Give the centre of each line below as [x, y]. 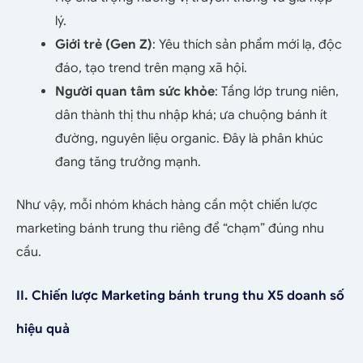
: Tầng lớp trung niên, [277, 92]
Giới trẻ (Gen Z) [104, 45]
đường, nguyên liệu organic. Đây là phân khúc [189, 139]
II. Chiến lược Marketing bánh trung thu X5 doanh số [180, 296]
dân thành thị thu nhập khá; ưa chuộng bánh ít [191, 115]
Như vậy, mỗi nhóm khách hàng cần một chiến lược [167, 205]
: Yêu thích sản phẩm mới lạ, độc [247, 45]
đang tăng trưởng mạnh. [128, 162]
